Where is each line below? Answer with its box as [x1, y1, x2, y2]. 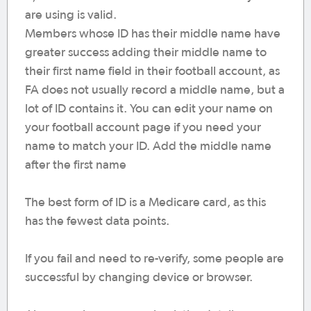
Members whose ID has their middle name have [25, 28, 280, 40]
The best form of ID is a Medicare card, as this [25, 196, 266, 209]
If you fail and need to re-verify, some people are [25, 253, 284, 265]
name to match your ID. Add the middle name [25, 140, 271, 153]
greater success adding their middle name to [25, 47, 267, 59]
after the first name [25, 159, 126, 171]
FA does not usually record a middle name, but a [25, 84, 285, 96]
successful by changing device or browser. [25, 271, 253, 284]
